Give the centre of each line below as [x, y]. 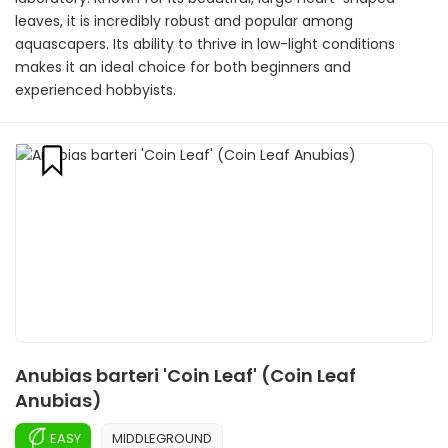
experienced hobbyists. [95, 90]
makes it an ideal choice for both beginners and [183, 67]
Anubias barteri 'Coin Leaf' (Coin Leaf [185, 375]
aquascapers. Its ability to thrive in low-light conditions [205, 44]
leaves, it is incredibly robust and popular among [184, 21]
